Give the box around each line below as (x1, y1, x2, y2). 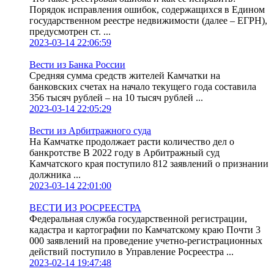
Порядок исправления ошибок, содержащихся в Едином (29, 4, 265, 15)
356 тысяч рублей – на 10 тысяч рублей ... (29, 92, 203, 103)
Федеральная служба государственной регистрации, (29, 213, 247, 224)
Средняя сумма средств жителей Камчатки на (29, 70, 220, 81)
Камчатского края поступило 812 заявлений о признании (29, 158, 268, 169)
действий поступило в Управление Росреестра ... (29, 246, 234, 257)
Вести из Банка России (29, 59, 125, 70)
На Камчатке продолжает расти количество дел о (29, 136, 234, 147)
